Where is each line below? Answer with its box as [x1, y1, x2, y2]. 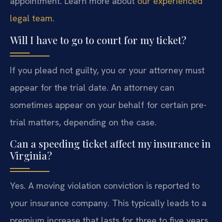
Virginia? [10, 149, 52, 163]
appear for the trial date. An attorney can [10, 81, 174, 93]
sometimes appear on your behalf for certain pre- [10, 99, 207, 111]
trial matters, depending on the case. [10, 116, 157, 128]
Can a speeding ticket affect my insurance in [10, 137, 211, 151]
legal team [10, 12, 53, 24]
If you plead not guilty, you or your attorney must [10, 64, 205, 76]
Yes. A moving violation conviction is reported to [10, 180, 200, 192]
